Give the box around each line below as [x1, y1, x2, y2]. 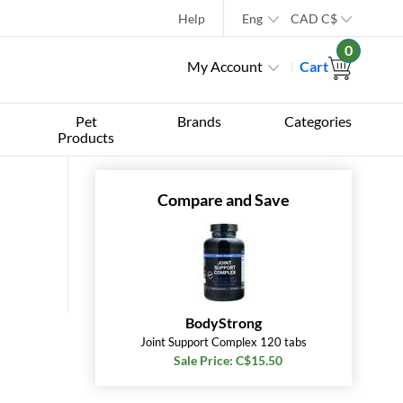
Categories [283, 112, 352, 130]
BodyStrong [185, 314, 262, 331]
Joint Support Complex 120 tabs [140, 335, 307, 349]
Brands [177, 112, 221, 130]
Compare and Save [157, 190, 290, 210]
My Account [187, 58, 263, 75]
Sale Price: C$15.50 [174, 353, 282, 368]
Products [58, 129, 115, 146]
